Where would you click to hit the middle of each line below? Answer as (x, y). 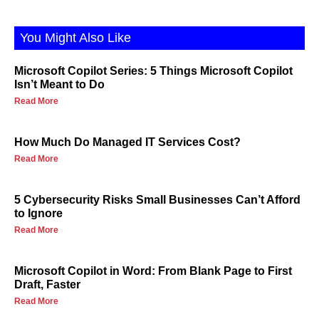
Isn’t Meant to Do (59, 85)
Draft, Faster (47, 285)
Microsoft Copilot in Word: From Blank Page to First (153, 271)
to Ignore (38, 214)
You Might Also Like (75, 38)
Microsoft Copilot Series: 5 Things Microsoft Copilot (153, 71)
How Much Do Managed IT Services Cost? (127, 142)
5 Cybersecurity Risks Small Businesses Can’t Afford (157, 200)
